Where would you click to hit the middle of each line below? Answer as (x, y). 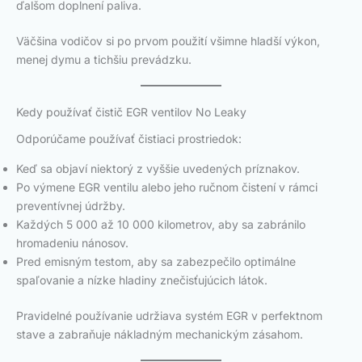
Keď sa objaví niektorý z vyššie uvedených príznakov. (158, 168)
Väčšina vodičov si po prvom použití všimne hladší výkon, (168, 41)
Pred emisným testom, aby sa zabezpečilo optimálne (156, 261)
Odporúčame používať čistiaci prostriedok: (129, 138)
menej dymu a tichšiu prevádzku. (104, 60)
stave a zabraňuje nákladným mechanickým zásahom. (160, 334)
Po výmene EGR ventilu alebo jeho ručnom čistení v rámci (167, 187)
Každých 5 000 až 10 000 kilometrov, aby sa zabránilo (161, 224)
